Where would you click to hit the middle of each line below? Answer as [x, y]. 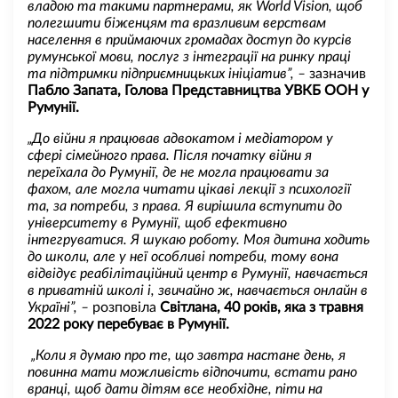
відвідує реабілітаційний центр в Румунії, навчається [198, 273]
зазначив [338, 73]
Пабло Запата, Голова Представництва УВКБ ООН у [198, 90]
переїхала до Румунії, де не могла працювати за [178, 172]
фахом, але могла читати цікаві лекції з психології [189, 189]
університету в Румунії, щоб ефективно [157, 223]
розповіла [126, 307]
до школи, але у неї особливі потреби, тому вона [183, 256]
